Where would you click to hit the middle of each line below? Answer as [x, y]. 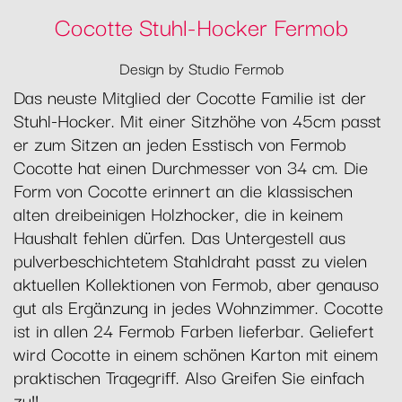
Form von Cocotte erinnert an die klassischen [183, 189]
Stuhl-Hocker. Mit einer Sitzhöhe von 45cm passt [197, 119]
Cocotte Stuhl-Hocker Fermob [201, 25]
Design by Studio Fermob [201, 67]
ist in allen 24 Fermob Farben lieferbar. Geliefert [194, 329]
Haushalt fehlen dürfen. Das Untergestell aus [179, 236]
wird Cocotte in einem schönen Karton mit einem [196, 353]
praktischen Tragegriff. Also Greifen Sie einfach [189, 376]
